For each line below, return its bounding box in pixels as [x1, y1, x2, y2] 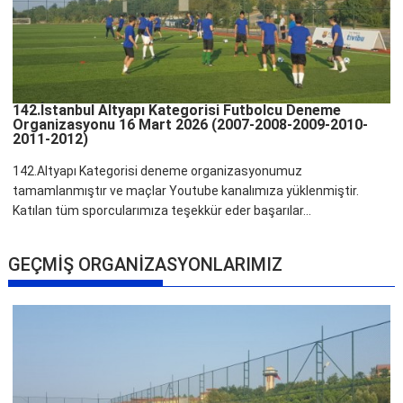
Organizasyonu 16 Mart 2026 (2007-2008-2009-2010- [13, 115, 369, 133]
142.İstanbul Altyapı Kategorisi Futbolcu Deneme [13, 101, 342, 119]
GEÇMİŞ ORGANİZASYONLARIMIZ [8, 253, 283, 275]
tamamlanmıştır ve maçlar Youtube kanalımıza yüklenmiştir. [13, 183, 360, 198]
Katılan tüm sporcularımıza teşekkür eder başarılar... [13, 202, 312, 218]
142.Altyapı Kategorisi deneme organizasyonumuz [13, 163, 303, 178]
